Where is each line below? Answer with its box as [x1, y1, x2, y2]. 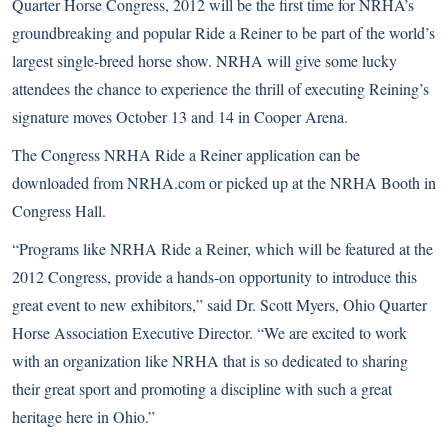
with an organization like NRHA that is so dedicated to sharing [12, 350, 408, 371]
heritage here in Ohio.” [12, 406, 155, 427]
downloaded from [12, 172, 127, 193]
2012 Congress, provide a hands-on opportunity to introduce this [12, 266, 417, 287]
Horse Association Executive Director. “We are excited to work [12, 322, 407, 343]
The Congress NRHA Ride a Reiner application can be [12, 144, 360, 165]
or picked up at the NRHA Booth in [205, 172, 436, 193]
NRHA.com [127, 172, 205, 193]
